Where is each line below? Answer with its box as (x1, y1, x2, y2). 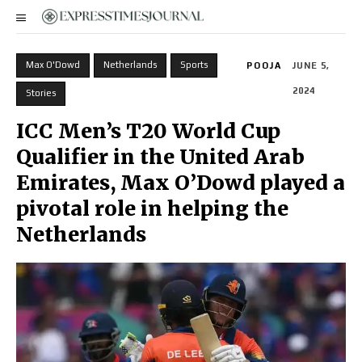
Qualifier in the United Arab (16, 144, 305, 170)
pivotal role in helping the (16, 196, 288, 221)
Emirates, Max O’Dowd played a (16, 170, 345, 196)
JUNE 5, (292, 61, 330, 71)
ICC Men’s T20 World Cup (16, 118, 280, 144)
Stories (26, 88, 56, 98)
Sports (180, 60, 208, 69)
